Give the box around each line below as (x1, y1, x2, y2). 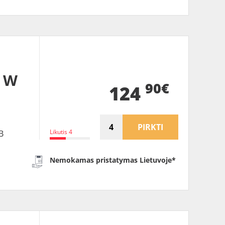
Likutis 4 (50, 127, 72, 136)
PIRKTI (138, 121, 163, 133)
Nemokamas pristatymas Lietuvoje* (50, 155, 176, 165)
